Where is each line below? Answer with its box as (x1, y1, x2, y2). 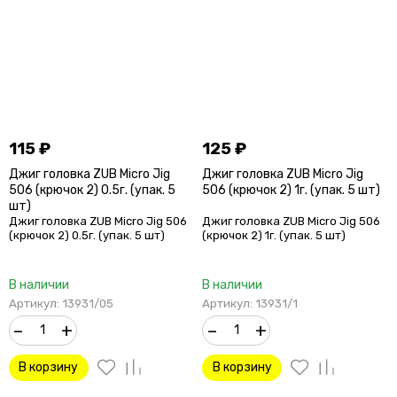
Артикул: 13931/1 (202, 297, 299, 311)
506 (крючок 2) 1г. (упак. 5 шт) (202, 182, 381, 198)
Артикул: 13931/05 (8, 297, 113, 311)
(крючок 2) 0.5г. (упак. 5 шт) (8, 229, 165, 243)
